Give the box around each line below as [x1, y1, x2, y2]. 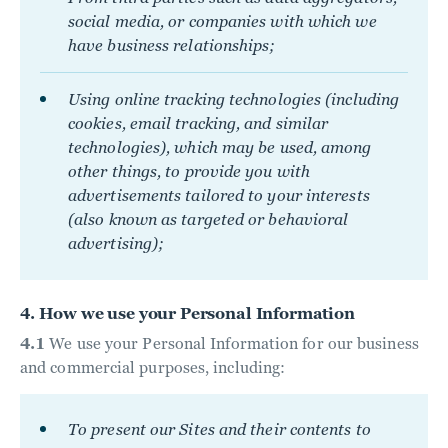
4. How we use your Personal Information [20, 304, 355, 323]
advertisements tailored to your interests [68, 186, 370, 205]
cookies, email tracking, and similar [68, 114, 329, 133]
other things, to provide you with [68, 162, 310, 181]
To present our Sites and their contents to [68, 420, 371, 439]
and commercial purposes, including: [20, 358, 286, 377]
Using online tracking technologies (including [68, 90, 400, 109]
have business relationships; [68, 36, 276, 55]
